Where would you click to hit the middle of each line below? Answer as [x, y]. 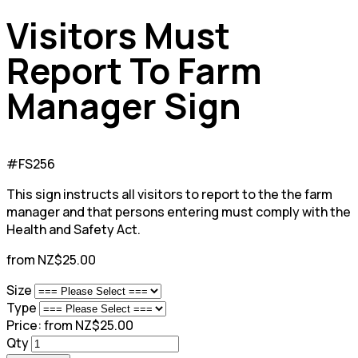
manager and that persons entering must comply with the [179, 212]
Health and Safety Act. [74, 230]
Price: [24, 326]
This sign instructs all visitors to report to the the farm [169, 195]
